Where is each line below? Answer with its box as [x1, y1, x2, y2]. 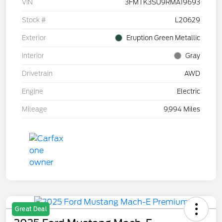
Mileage [22, 106, 47, 113]
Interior [22, 52, 44, 60]
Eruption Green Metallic [126, 34, 200, 42]
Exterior [22, 34, 46, 42]
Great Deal [15, 206, 47, 213]
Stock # [22, 16, 46, 24]
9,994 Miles [164, 106, 200, 113]
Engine [22, 88, 43, 96]
